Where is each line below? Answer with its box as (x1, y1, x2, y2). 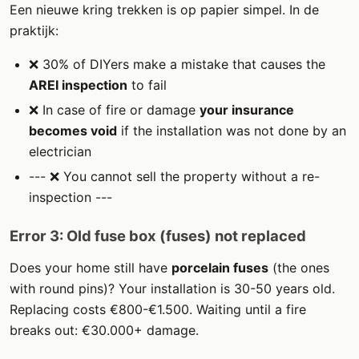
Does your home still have (10, 259, 171, 276)
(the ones (268, 259, 329, 276)
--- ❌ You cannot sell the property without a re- (29, 167, 320, 184)
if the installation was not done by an (117, 122, 346, 139)
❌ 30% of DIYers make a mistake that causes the (29, 55, 325, 72)
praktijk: (10, 22, 58, 38)
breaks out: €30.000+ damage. (10, 321, 199, 338)
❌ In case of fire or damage (29, 101, 200, 118)
